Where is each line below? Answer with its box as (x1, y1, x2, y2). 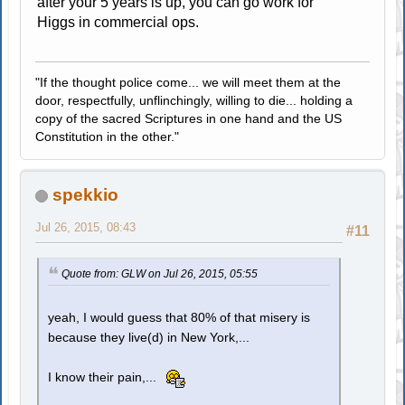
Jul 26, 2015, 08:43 (35, 220, 137, 234)
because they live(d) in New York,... (48, 330, 250, 344)
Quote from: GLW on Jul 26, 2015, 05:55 (61, 267, 259, 280)
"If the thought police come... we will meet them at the (35, 74, 342, 89)
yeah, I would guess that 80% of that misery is (48, 310, 311, 325)
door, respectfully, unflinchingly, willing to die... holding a (35, 92, 353, 108)
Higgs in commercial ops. (37, 14, 200, 30)
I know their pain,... (48, 370, 161, 384)
